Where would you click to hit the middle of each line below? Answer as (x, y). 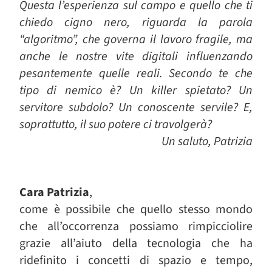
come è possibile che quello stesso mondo (136, 209)
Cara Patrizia (54, 192)
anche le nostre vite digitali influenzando (136, 56)
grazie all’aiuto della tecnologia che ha (136, 243)
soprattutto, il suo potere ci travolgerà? (116, 124)
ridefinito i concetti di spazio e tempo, (136, 260)
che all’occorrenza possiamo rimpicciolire (136, 226)
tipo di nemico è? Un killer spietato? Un (136, 90)
